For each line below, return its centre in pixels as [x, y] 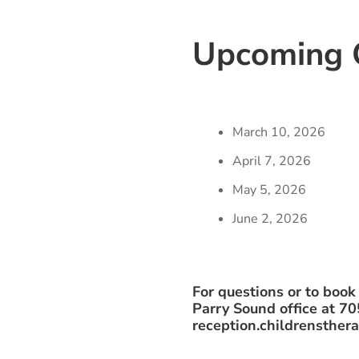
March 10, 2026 [279, 132]
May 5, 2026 [270, 190]
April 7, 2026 [272, 161]
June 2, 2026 [270, 218]
